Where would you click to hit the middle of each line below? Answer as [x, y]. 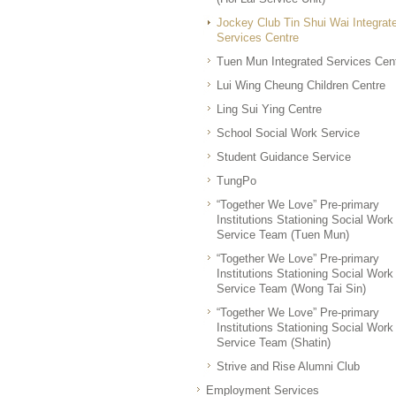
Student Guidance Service [284, 157]
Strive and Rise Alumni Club [288, 366]
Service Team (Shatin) [274, 343]
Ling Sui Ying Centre [269, 109]
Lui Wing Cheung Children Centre [301, 85]
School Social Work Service [288, 133]
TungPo [236, 181]
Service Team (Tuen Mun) [283, 235]
